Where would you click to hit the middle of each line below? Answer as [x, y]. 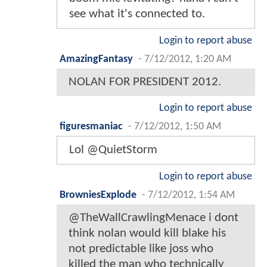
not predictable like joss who [141, 249]
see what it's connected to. [137, 14]
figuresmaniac [91, 126]
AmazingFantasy [96, 59]
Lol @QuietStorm [113, 150]
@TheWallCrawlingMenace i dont [153, 218]
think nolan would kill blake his [147, 233]
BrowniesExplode [98, 195]
